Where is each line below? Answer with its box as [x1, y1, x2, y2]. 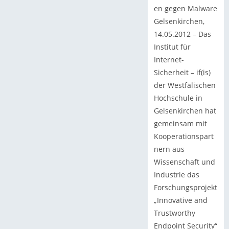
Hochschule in [153, 93, 202, 103]
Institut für [153, 41, 191, 52]
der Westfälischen [153, 80, 216, 90]
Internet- [153, 54, 184, 64]
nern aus [153, 144, 185, 154]
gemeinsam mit [153, 118, 207, 128]
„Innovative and [153, 195, 208, 205]
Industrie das [153, 169, 199, 179]
